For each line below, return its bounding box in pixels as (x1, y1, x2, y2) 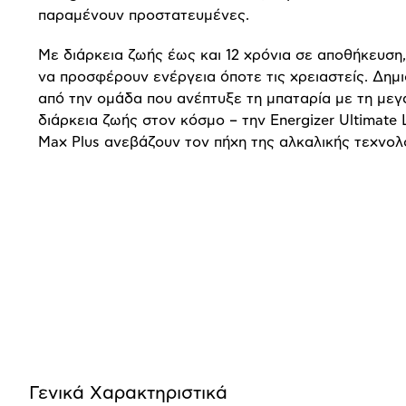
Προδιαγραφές (28, 305, 211, 332)
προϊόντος (28, 345, 153, 372)
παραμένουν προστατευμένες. (38, 8, 249, 24)
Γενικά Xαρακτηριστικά (29, 384, 227, 403)
